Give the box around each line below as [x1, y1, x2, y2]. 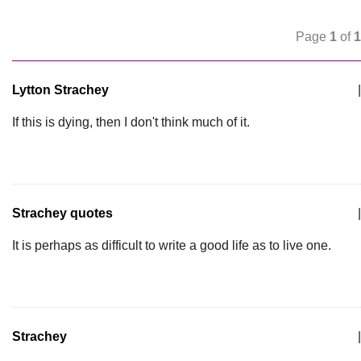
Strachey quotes [12, 206, 113, 220]
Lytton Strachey [12, 83, 109, 97]
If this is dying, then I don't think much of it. [12, 115, 250, 129]
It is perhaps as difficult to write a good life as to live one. [12, 239, 331, 252]
